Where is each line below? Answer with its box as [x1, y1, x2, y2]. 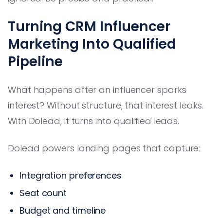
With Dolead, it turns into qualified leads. [8, 114, 180, 127]
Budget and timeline [19, 204, 106, 217]
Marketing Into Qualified [8, 34, 176, 54]
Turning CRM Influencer [8, 17, 170, 36]
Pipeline [8, 52, 63, 71]
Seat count [19, 186, 67, 199]
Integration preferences [19, 169, 122, 182]
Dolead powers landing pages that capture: [8, 142, 200, 154]
